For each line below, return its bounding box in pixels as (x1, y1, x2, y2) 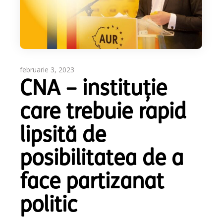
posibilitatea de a (20, 149, 184, 171)
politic (20, 196, 78, 218)
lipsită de (20, 126, 107, 148)
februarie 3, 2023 (20, 65, 75, 75)
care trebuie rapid (20, 103, 187, 124)
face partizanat (20, 172, 165, 194)
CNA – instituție (20, 79, 167, 101)
